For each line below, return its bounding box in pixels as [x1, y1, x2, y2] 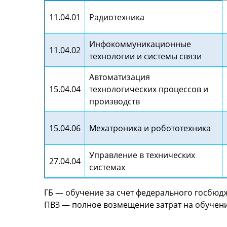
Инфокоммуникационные [89, 38, 191, 50]
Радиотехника [89, 11, 144, 23]
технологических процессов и [89, 83, 208, 95]
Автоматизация [89, 71, 150, 83]
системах [89, 161, 125, 173]
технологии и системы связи [89, 50, 202, 62]
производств [89, 95, 140, 107]
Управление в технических [89, 149, 195, 161]
